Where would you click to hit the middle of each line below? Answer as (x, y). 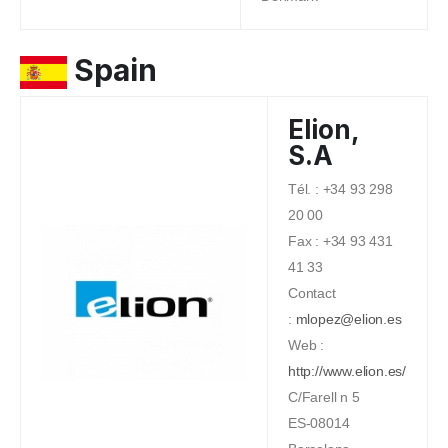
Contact (312, 293)
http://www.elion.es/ (347, 371)
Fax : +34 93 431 (340, 241)
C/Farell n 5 (324, 397)
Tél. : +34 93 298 (340, 189)
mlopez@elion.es (348, 319)
